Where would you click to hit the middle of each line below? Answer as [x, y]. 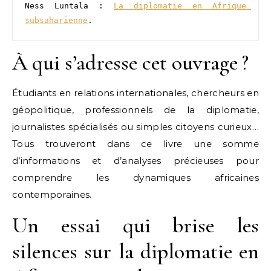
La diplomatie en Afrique [180, 6]
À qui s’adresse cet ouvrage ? [130, 63]
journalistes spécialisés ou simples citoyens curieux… [135, 127]
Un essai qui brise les [135, 225]
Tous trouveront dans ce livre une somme [135, 144]
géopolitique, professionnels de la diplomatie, [135, 110]
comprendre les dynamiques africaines [135, 178]
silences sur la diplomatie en [135, 251]
